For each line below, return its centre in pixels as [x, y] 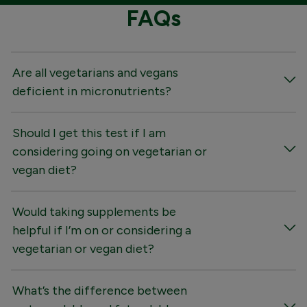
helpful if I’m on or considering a [102, 230]
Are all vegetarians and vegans [95, 72]
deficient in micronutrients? [92, 91]
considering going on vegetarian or [110, 151]
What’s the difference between [100, 290]
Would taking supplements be [94, 211]
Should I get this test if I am [89, 133]
